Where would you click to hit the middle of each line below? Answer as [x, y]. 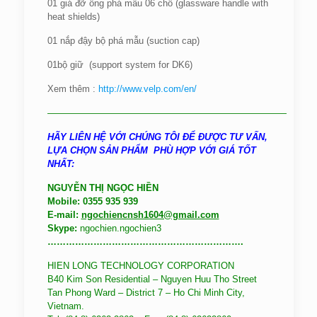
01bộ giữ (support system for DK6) [120, 64]
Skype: [62, 228]
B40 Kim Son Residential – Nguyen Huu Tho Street [152, 279]
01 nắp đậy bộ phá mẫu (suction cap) [123, 40]
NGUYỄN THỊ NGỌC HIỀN [103, 188]
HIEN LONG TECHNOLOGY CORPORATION [140, 265]
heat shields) [73, 16]
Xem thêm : [73, 88]
